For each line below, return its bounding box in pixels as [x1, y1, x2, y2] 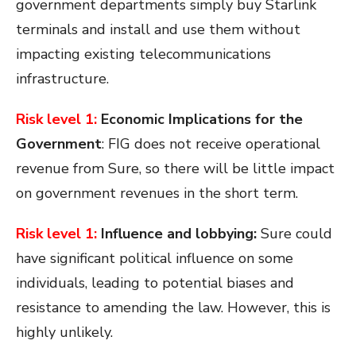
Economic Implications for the [97, 110, 303, 130]
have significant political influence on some [16, 249, 293, 269]
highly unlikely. [16, 323, 113, 342]
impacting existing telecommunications [16, 44, 271, 64]
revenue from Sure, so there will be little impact [16, 159, 335, 179]
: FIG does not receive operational [102, 134, 320, 154]
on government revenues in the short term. [16, 184, 298, 203]
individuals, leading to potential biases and [16, 273, 294, 293]
